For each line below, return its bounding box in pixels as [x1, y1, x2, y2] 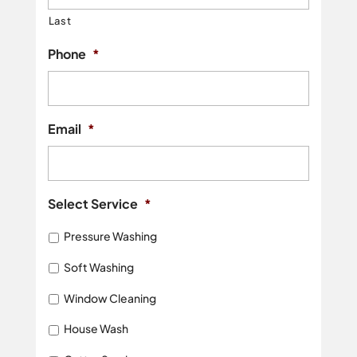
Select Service [47, 195, 138, 213]
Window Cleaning [63, 290, 156, 305]
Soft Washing [63, 259, 134, 274]
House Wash [63, 321, 128, 336]
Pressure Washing [63, 229, 157, 244]
